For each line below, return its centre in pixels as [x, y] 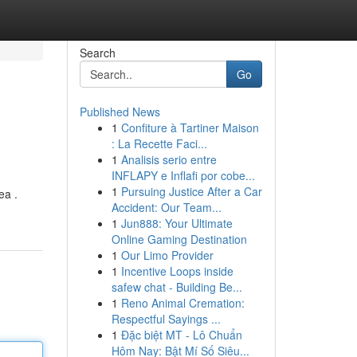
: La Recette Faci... [159, 143]
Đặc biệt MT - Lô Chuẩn [181, 335]
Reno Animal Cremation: [182, 303]
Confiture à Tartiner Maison [190, 127]
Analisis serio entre [169, 159]
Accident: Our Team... [166, 207]
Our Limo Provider [167, 255]
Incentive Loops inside [177, 271]
